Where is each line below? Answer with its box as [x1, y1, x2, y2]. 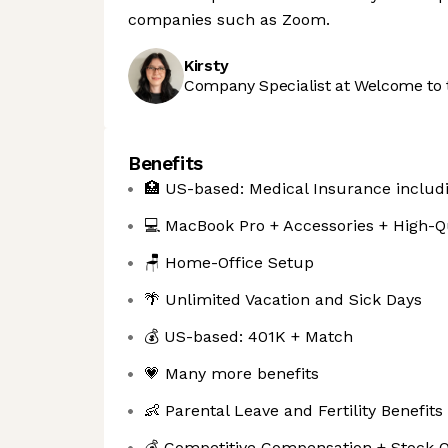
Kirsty [184, 56, 230, 75]
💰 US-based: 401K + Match [144, 327, 353, 346]
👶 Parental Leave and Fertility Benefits [144, 401, 443, 420]
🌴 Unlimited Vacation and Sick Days [144, 290, 422, 309]
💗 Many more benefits [144, 364, 319, 383]
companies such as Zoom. [128, 10, 330, 29]
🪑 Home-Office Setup [144, 253, 314, 272]
